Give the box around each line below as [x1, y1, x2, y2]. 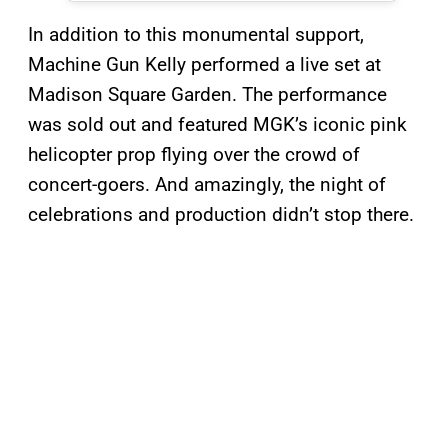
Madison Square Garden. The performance [28, 82, 387, 106]
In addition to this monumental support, [28, 22, 364, 46]
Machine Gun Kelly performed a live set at [28, 52, 381, 76]
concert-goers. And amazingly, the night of [28, 172, 386, 196]
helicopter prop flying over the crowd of [28, 142, 360, 166]
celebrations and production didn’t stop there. [28, 202, 414, 226]
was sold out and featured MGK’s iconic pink [28, 112, 407, 136]
